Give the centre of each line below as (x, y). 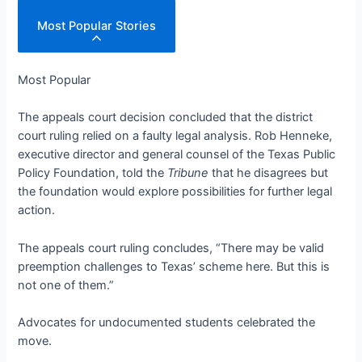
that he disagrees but (270, 173)
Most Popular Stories (97, 25)
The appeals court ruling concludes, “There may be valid (171, 248)
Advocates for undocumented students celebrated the (167, 322)
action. (37, 210)
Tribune (190, 173)
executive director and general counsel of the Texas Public (177, 155)
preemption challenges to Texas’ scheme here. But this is (174, 266)
